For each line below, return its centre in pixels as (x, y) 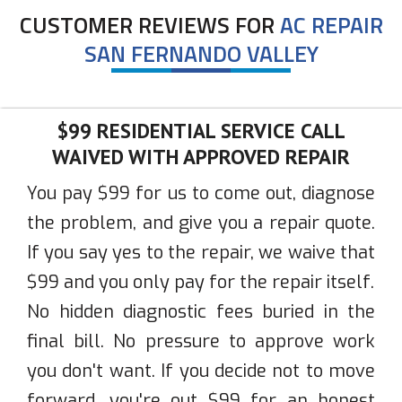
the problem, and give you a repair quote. (201, 223)
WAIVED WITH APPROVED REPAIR (201, 156)
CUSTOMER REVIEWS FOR (149, 25)
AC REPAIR (331, 25)
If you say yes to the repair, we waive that (201, 252)
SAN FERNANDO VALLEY (201, 53)
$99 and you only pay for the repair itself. (201, 282)
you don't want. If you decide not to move (201, 371)
